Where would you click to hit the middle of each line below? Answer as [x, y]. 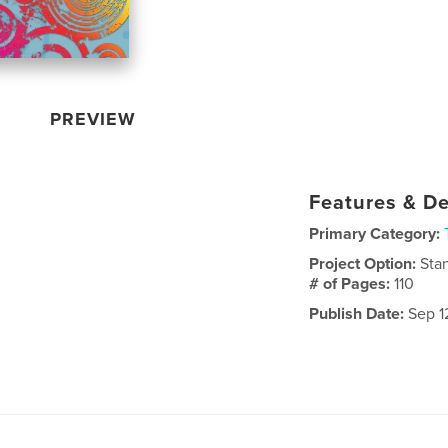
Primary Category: [375, 233]
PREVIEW [93, 118]
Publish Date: [357, 313]
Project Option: [365, 263]
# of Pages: [352, 283]
